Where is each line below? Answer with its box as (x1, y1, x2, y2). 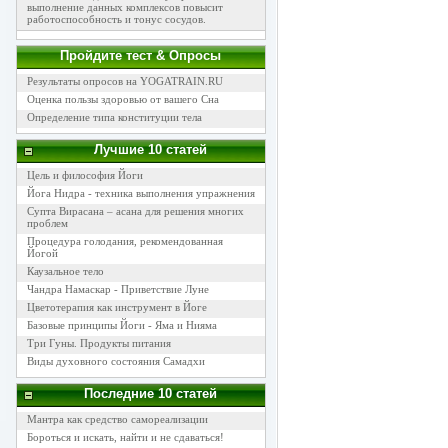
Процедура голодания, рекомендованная (26, 235, 223, 247)
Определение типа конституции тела (26, 111, 202, 123)
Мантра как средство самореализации (26, 413, 208, 425)
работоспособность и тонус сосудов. (26, 13, 206, 25)
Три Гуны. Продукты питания (26, 337, 171, 349)
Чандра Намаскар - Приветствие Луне (26, 283, 209, 295)
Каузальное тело (26, 265, 104, 277)
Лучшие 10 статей (94, 142, 207, 157)
